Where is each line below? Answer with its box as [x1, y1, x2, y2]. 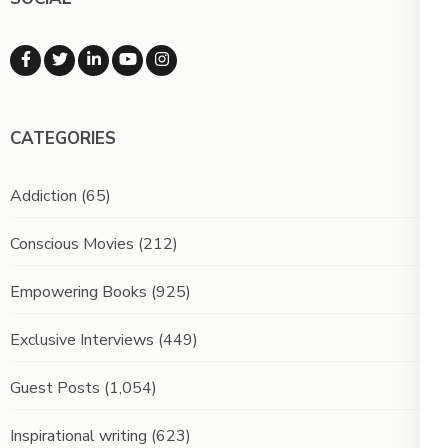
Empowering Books [10, 281, 147, 304]
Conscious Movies [10, 233, 134, 256]
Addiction [10, 185, 77, 208]
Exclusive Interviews [10, 329, 154, 352]
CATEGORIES [10, 127, 116, 151]
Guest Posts [10, 377, 100, 400]
